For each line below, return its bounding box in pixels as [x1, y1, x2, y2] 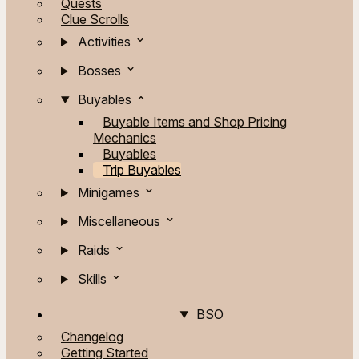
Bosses [77, 63, 121, 79]
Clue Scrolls [61, 11, 129, 27]
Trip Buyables [103, 162, 181, 178]
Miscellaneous [77, 213, 160, 229]
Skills [77, 271, 107, 287]
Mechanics [93, 130, 156, 146]
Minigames [77, 184, 139, 200]
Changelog [61, 329, 123, 345]
